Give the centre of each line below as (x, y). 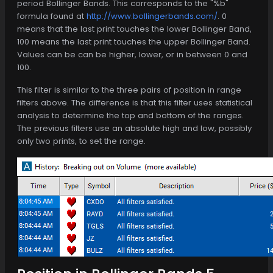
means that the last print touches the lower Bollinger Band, (134, 29)
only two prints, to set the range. (81, 141)
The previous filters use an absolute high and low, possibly (134, 128)
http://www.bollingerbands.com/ (152, 16)
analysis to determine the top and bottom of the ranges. (130, 115)
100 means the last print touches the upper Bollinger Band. (134, 41)
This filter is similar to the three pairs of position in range (129, 90)
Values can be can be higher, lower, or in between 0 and (132, 54)
